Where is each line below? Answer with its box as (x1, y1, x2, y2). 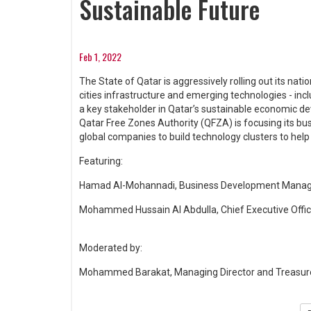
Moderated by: (79, 242, 142, 253)
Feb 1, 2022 (79, 49, 121, 64)
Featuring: (79, 155, 123, 167)
